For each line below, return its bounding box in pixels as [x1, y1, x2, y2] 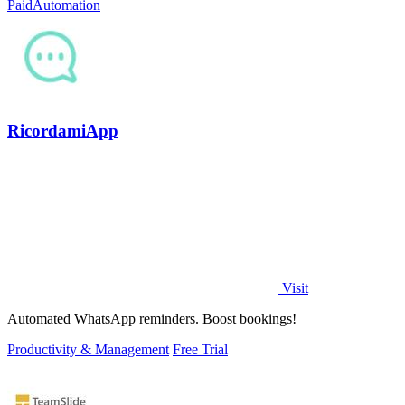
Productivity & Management [7, 342, 169, 358]
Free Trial [173, 342, 228, 358]
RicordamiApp [7, 120, 118, 140]
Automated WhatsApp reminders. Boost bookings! [7, 311, 297, 327]
